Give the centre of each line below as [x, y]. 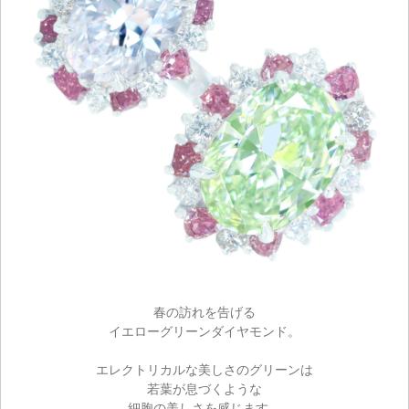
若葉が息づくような [204, 388]
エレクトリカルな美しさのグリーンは [204, 369]
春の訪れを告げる [204, 312]
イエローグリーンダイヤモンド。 [204, 331]
